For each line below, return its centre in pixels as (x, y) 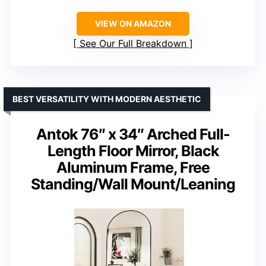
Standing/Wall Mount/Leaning (133, 184)
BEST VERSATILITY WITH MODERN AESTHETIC (107, 99)
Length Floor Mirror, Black (133, 151)
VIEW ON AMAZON (133, 23)
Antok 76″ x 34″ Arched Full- (133, 134)
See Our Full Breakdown (133, 43)
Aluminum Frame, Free (133, 167)
